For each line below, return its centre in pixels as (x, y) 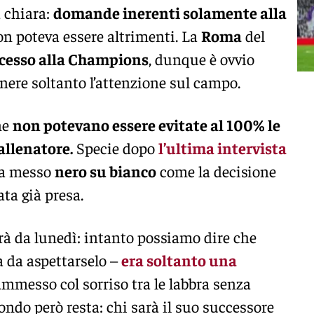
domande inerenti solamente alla (170, 12)
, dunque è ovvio (202, 59)
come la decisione (216, 171)
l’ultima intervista (223, 148)
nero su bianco (105, 171)
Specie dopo (116, 148)
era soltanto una (179, 260)
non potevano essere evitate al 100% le (146, 124)
